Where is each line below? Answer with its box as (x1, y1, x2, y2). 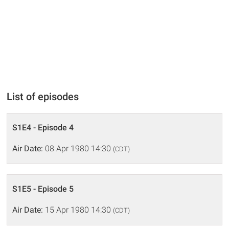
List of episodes (7, 90, 79, 103)
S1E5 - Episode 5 (12, 184, 74, 194)
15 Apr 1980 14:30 (43, 205, 113, 215)
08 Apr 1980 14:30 (43, 144, 113, 154)
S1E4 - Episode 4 (12, 123, 74, 133)
